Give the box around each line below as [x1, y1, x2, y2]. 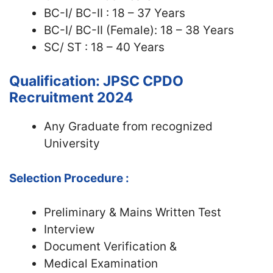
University [44, 136, 100, 151]
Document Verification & [44, 239, 177, 253]
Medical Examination [44, 257, 158, 271]
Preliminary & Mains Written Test [44, 205, 221, 219]
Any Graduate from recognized [44, 119, 213, 133]
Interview [44, 222, 94, 236]
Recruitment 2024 [9, 89, 133, 106]
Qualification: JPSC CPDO [9, 73, 183, 90]
